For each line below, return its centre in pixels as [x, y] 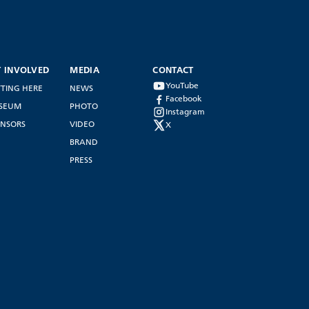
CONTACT [173, 69]
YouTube [182, 85]
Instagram [186, 111]
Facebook [184, 98]
